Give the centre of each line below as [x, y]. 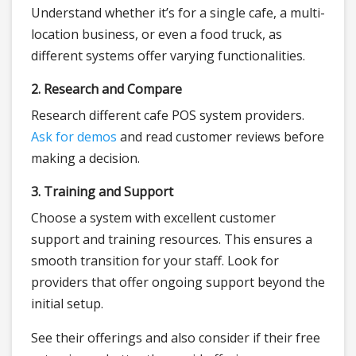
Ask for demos [74, 137]
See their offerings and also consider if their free [176, 338]
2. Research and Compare [106, 89]
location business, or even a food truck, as [157, 34]
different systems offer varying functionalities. [168, 56]
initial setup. [67, 304]
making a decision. [85, 158]
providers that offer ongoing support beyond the [178, 282]
